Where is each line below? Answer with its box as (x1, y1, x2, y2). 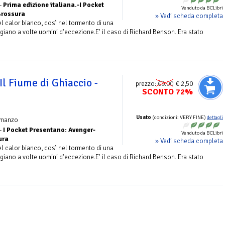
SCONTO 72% (142, 86, 193, 97)
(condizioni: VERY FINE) (151, 114, 207, 121)
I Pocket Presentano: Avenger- (3, 125, 95, 134)
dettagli (207, 114, 223, 121)
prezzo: (136, 79, 158, 88)
